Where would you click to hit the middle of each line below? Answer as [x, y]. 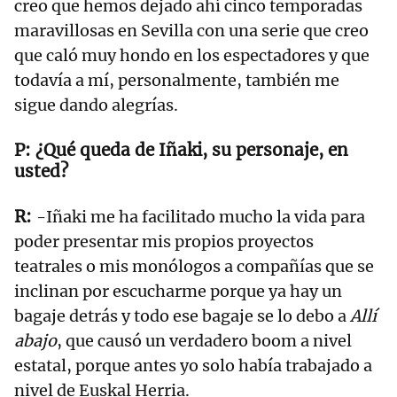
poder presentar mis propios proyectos [164, 242]
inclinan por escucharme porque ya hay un [178, 292]
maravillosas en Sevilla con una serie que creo [191, 31]
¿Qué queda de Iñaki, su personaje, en [192, 150]
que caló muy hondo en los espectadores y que [192, 56]
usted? [43, 171]
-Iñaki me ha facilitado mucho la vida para [201, 217]
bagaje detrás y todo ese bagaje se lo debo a [182, 316]
